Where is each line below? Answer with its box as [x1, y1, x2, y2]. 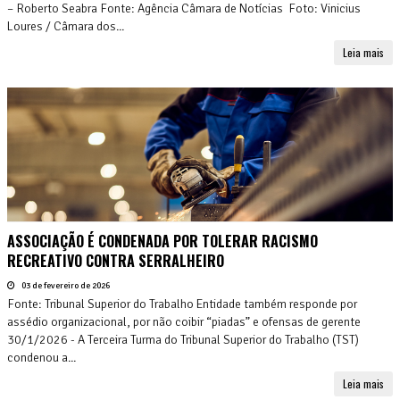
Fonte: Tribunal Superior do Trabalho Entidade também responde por [7, 296, 357, 312]
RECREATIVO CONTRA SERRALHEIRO [7, 249, 224, 271]
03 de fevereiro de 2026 [20, 279, 110, 291]
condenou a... [7, 349, 76, 365]
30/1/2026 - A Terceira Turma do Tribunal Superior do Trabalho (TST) [7, 331, 359, 347]
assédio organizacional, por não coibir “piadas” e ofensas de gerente [7, 313, 361, 329]
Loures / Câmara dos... [7, 18, 124, 34]
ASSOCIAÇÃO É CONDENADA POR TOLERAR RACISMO [7, 229, 318, 252]
